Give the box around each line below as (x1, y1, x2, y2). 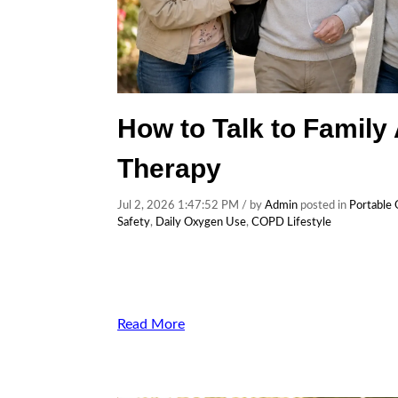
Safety (117, 217, 150, 228)
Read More (117, 317, 185, 331)
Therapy (117, 154, 221, 183)
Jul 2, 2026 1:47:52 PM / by (117, 200, 265, 211)
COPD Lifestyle (251, 217, 331, 228)
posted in (298, 200, 349, 211)
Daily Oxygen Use (155, 217, 246, 228)
